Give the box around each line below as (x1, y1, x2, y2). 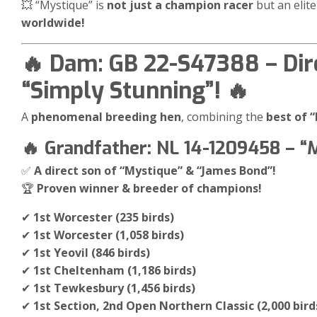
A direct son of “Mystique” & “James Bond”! (34, 163, 276, 179)
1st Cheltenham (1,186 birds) (33, 263, 196, 279)
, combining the (181, 109, 266, 125)
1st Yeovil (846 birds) (33, 245, 150, 261)
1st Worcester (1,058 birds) (33, 227, 184, 243)
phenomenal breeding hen (31, 109, 181, 125)
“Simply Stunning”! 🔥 (21, 75, 249, 105)
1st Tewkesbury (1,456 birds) (33, 280, 195, 296)
